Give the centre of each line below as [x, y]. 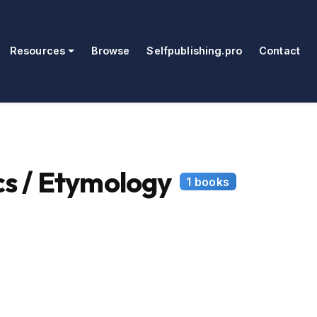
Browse [110, 51]
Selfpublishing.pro [194, 51]
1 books [208, 181]
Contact [279, 51]
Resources [38, 51]
